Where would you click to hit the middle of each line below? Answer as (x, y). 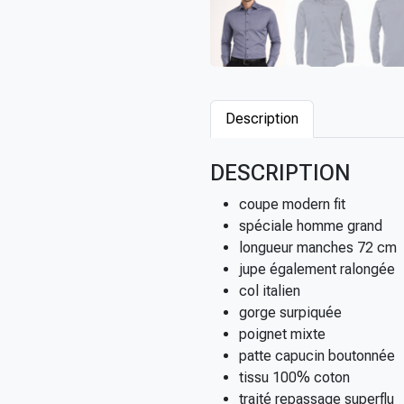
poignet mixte (282, 334)
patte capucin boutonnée (317, 356)
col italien (270, 291)
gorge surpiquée (290, 312)
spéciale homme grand (311, 226)
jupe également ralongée (317, 269)
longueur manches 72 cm (318, 248)
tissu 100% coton (294, 377)
